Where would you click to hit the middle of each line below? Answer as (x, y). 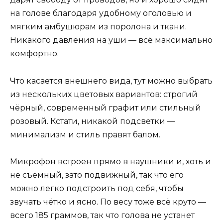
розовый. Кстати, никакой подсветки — (93, 121)
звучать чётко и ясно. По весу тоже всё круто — (108, 202)
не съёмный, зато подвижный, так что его (97, 175)
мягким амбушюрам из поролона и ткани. (98, 27)
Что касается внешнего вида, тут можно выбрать (111, 81)
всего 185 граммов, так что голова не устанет (102, 215)
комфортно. (34, 54)
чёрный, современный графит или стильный (106, 108)
